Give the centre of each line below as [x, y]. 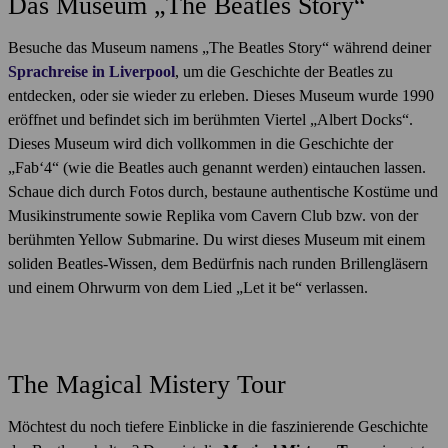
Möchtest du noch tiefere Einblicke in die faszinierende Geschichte [218, 426]
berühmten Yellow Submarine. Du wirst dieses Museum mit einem [216, 239]
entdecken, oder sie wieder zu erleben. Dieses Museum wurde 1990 [221, 95]
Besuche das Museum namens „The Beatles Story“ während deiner [219, 47]
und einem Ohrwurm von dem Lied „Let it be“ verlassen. [188, 287]
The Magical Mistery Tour [147, 384]
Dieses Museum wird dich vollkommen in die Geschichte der [200, 143]
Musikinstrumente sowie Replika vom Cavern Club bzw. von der [213, 215]
